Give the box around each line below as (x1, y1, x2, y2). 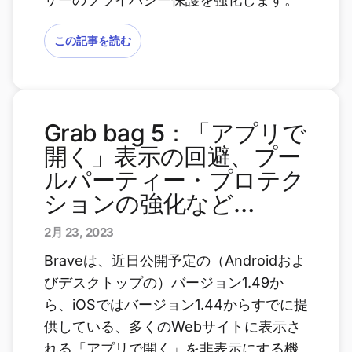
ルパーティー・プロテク (44, 166, 305, 194)
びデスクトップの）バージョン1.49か (44, 274, 284, 291)
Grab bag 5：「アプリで (44, 119, 306, 147)
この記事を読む (54, 33, 131, 48)
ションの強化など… (44, 189, 255, 218)
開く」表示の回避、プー (44, 142, 301, 170)
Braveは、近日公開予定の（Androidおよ (44, 252, 306, 269)
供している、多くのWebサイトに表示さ (44, 318, 301, 335)
